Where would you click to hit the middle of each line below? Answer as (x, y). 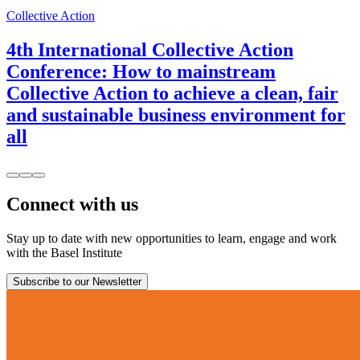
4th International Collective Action (150, 49)
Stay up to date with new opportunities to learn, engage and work (172, 239)
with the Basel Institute (64, 253)
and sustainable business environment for (176, 115)
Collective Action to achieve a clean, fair (172, 93)
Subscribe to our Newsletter (77, 282)
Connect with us (72, 205)
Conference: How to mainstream (141, 71)
